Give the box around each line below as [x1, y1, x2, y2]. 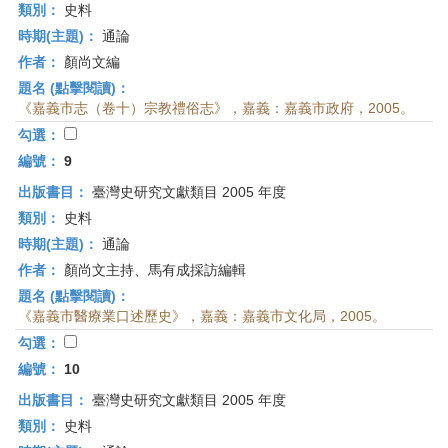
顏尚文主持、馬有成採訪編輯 [60, 262, 246, 278]
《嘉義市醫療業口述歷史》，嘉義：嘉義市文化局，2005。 [18, 308, 386, 324]
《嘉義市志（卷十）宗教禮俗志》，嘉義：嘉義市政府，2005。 [18, 100, 414, 116]
